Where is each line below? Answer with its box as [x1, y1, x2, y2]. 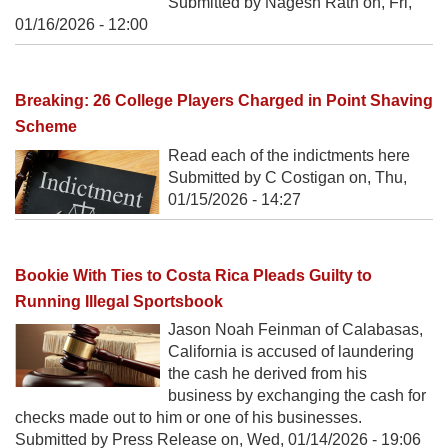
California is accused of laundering [168, 342, 414, 360]
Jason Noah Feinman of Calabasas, [168, 320, 423, 338]
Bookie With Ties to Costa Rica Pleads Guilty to [15, 266, 372, 284]
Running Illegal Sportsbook [15, 292, 223, 310]
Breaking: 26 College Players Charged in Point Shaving [15, 92, 433, 110]
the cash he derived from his [168, 364, 367, 382]
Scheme [15, 118, 77, 136]
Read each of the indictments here [168, 146, 410, 164]
